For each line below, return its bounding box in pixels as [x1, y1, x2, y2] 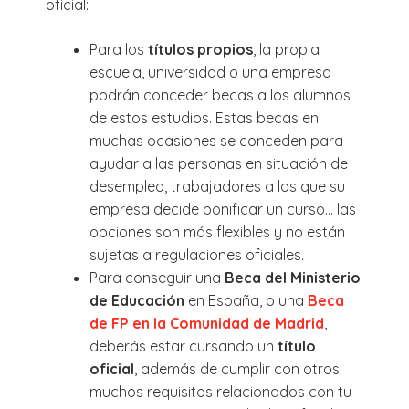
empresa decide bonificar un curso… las [89, 199, 356, 218]
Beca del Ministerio [221, 267, 361, 287]
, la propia [253, 39, 320, 58]
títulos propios [148, 39, 253, 58]
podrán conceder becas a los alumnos [89, 85, 351, 104]
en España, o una [188, 290, 308, 309]
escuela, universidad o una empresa [89, 62, 331, 81]
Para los [89, 39, 148, 58]
